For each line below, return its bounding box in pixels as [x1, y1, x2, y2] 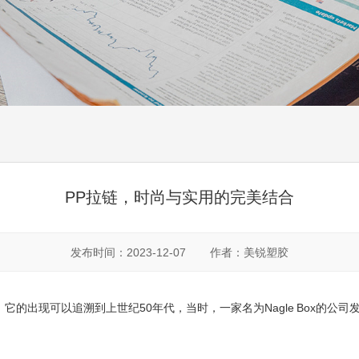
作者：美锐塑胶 [210, 246, 288, 260]
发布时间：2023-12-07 [71, 246, 186, 260]
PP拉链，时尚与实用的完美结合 [65, 188, 294, 206]
